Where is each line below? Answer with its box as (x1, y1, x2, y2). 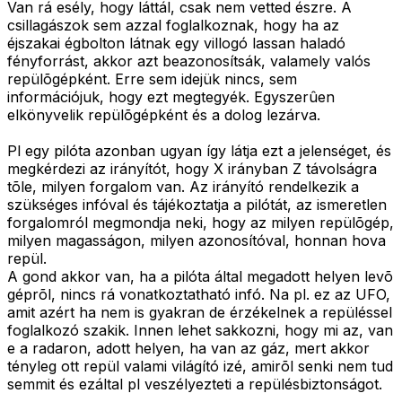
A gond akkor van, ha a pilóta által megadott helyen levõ (7, 267, 393, 286)
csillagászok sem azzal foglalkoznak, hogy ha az (7, 16, 339, 35)
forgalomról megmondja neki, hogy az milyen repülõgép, (7, 214, 394, 232)
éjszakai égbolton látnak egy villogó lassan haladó (7, 34, 345, 53)
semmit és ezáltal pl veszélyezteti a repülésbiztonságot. (7, 375, 382, 394)
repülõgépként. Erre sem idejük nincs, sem (7, 70, 297, 89)
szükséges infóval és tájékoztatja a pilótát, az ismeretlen (7, 196, 387, 214)
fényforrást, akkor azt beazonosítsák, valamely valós (7, 52, 371, 71)
